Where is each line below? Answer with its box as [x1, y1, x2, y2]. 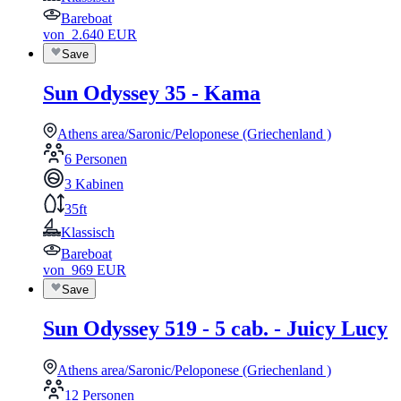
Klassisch [61, 225, 115, 241]
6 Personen [64, 151, 127, 167]
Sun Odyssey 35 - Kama [43, 81, 260, 105]
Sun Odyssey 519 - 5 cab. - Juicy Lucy [43, 316, 388, 340]
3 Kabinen [64, 176, 124, 192]
